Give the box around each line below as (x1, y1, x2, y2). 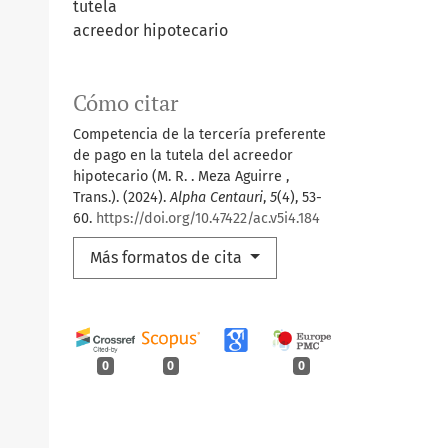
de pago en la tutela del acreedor (73, 147, 293, 165)
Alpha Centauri (170, 189, 263, 207)
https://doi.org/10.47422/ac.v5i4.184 (96, 210, 320, 228)
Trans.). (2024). (73, 189, 170, 207)
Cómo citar (73, 89, 178, 118)
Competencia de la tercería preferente (73, 126, 326, 144)
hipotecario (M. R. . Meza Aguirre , (73, 168, 289, 186)
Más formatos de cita (90, 248, 246, 268)
